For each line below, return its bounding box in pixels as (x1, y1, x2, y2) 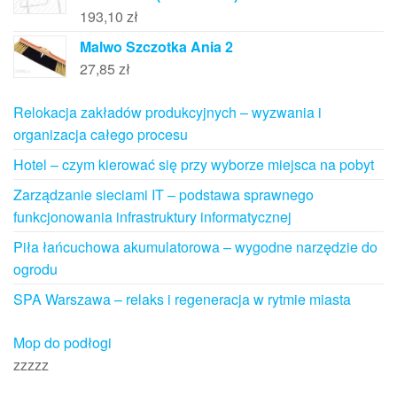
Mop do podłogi (13, 331, 112, 353)
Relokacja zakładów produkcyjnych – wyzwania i (13, 101, 322, 122)
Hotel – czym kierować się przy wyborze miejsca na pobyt (13, 153, 374, 175)
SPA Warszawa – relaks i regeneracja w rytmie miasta (13, 288, 351, 309)
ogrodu (13, 258, 58, 279)
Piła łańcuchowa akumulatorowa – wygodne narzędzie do (13, 236, 378, 257)
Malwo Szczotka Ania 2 (80, 35, 233, 57)
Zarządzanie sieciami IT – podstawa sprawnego (13, 183, 314, 205)
